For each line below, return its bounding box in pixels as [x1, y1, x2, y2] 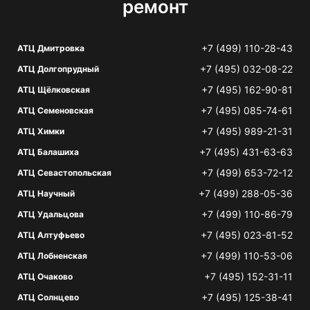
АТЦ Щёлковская [17, 84, 90, 95]
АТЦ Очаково [17, 271, 73, 282]
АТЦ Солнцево [17, 292, 79, 302]
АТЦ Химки [17, 126, 64, 136]
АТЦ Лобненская [17, 250, 87, 261]
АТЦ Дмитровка [17, 43, 84, 53]
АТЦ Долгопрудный [17, 64, 99, 74]
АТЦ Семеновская [17, 105, 93, 116]
